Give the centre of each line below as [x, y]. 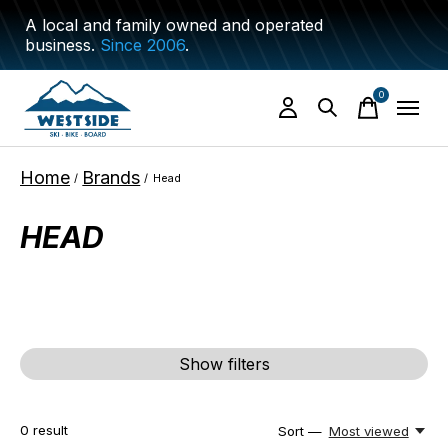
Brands [111, 177]
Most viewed [368, 431]
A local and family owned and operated [174, 25]
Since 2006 [142, 45]
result [48, 430]
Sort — [300, 431]
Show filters [224, 364]
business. [62, 45]
